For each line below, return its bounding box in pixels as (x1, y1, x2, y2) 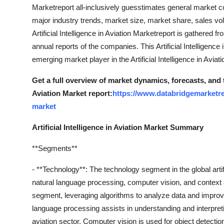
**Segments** (32, 144, 77, 152)
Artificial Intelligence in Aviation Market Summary (32, 123, 203, 131)
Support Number (7, 52, 71, 62)
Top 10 (7, 3, 33, 13)
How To (7, 28, 37, 38)
